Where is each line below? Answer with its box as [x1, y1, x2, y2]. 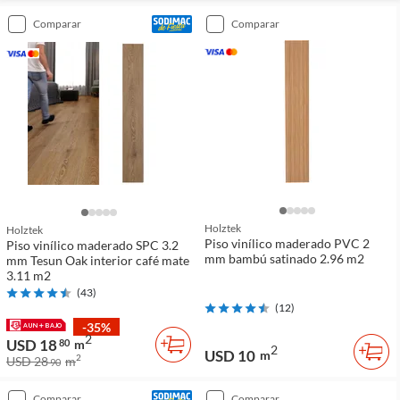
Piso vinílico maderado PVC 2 [204, 236, 370, 251]
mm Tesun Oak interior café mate [6, 253, 189, 268]
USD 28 [6, 354, 48, 370]
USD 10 [204, 346, 255, 366]
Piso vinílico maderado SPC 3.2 [6, 237, 179, 253]
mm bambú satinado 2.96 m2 [204, 251, 364, 266]
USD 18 [6, 336, 57, 355]
